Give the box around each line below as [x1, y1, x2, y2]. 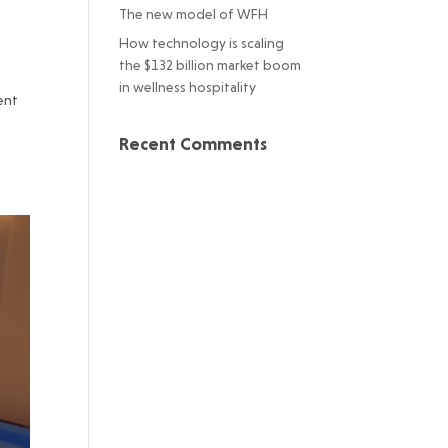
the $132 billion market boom [119, 57, 302, 73]
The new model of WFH [119, 6, 275, 22]
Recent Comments [119, 133, 268, 154]
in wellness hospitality [119, 79, 260, 95]
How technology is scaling [119, 35, 285, 51]
